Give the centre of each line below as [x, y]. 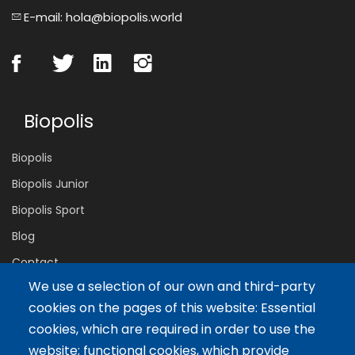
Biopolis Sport [48, 210]
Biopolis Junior [50, 183]
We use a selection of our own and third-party [172, 287]
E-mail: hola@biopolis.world [101, 17]
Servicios [63, 314]
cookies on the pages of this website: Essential [172, 308]
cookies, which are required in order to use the [172, 330]
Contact [35, 262]
